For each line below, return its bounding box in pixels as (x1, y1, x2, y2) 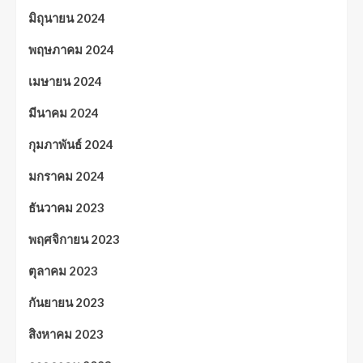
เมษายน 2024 (28, 74, 102, 89)
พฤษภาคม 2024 (28, 42, 114, 58)
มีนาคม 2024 (28, 105, 99, 121)
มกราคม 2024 (28, 169, 105, 184)
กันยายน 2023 (28, 295, 105, 310)
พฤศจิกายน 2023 (28, 232, 120, 247)
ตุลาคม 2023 (28, 263, 98, 279)
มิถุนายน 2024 (28, 11, 105, 26)
